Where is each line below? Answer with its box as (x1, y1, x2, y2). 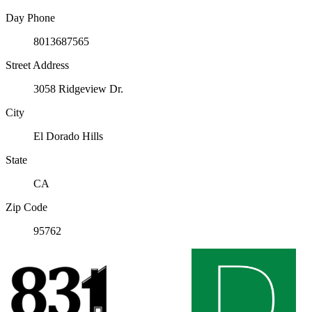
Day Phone (6, 12, 55, 24)
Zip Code (6, 201, 47, 214)
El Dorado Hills (33, 130, 103, 143)
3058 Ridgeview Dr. (33, 83, 123, 95)
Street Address (6, 59, 69, 72)
